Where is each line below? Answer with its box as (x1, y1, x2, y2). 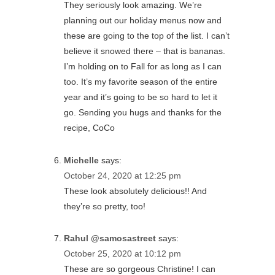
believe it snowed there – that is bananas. (64, 46, 225, 56)
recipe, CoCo (64, 123, 115, 133)
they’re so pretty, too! (64, 201, 145, 211)
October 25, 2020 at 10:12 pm (64, 249, 181, 259)
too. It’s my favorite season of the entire (64, 77, 217, 87)
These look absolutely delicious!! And (64, 185, 207, 196)
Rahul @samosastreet (64, 233, 156, 244)
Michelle (64, 155, 99, 165)
